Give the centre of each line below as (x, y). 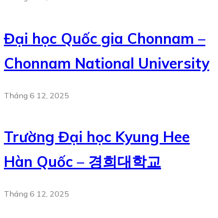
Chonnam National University (107, 63)
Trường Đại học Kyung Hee (97, 137)
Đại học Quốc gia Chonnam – (105, 38)
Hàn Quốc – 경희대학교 (82, 162)
